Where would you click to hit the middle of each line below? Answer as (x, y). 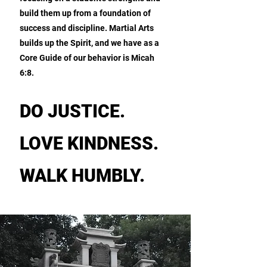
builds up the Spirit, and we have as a (89, 43)
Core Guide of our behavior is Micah (87, 58)
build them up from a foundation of (85, 13)
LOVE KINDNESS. (89, 143)
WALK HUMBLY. (82, 176)
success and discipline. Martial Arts (87, 28)
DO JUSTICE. (72, 111)
